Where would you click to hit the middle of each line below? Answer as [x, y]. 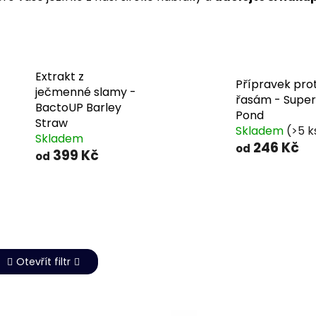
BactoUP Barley [78, 108]
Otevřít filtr [43, 262]
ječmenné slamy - [85, 92]
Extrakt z [59, 77]
